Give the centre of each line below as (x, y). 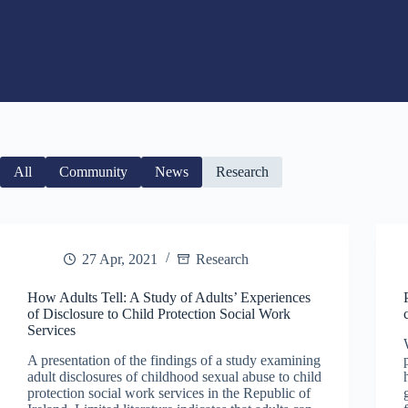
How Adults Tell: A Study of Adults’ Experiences (169, 297)
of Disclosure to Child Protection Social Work (159, 314)
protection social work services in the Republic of (169, 393)
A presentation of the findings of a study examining (174, 360)
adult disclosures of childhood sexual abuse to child (174, 376)
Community (93, 172)
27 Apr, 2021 (120, 259)
